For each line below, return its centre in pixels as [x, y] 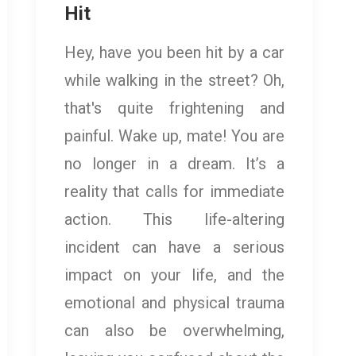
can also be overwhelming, [174, 331]
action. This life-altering [174, 220]
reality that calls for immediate [174, 192]
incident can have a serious [174, 248]
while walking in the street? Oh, [174, 81]
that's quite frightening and [174, 108]
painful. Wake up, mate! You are [174, 136]
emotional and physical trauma [174, 303]
